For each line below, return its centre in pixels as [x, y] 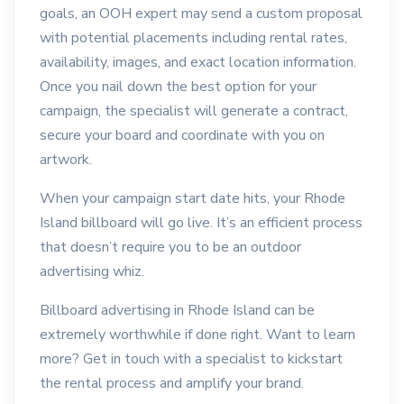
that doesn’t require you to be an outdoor [170, 248]
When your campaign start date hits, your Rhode [193, 199]
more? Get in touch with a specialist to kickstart [191, 359]
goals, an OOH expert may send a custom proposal [201, 14]
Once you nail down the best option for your [178, 87]
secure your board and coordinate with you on [182, 136]
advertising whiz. [92, 272]
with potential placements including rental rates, [193, 38]
